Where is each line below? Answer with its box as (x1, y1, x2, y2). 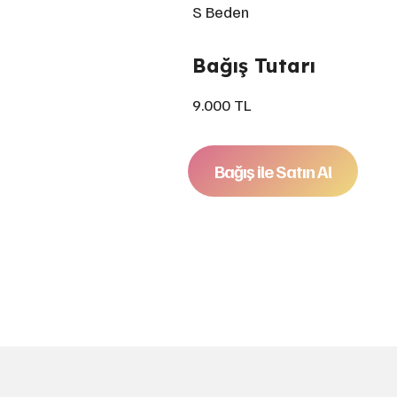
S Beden (191, 2, 249, 21)
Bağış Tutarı (191, 53, 315, 78)
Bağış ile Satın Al (214, 160, 331, 183)
